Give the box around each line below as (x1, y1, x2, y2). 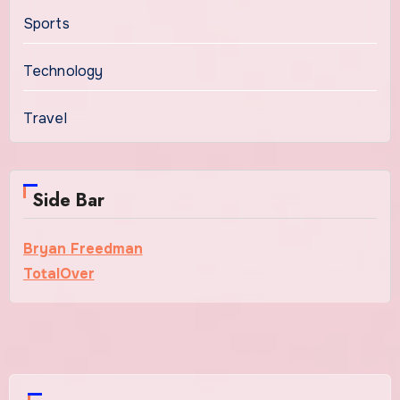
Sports (22, 13, 70, 33)
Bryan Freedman (22, 238, 143, 258)
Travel (22, 108, 67, 128)
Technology (22, 61, 104, 80)
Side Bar (31, 187, 104, 213)
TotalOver (22, 263, 95, 283)
